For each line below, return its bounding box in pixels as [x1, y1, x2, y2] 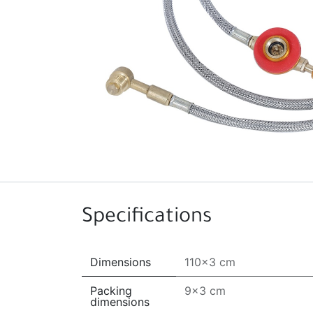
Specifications [82, 207, 212, 229]
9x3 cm [184, 284, 226, 298]
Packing [90, 284, 132, 298]
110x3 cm [184, 255, 235, 269]
